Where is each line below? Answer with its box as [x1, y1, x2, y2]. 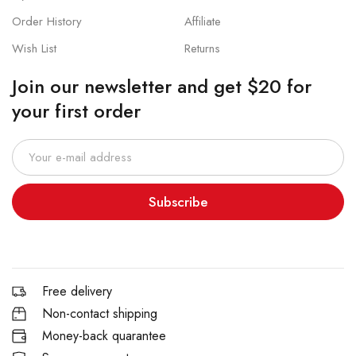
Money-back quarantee [41, 327, 166, 346]
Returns [184, 40, 220, 58]
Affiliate [184, 13, 221, 31]
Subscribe [149, 192, 207, 212]
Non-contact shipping [41, 304, 157, 323]
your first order [12, 97, 141, 126]
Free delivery [41, 282, 112, 301]
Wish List [12, 40, 56, 58]
